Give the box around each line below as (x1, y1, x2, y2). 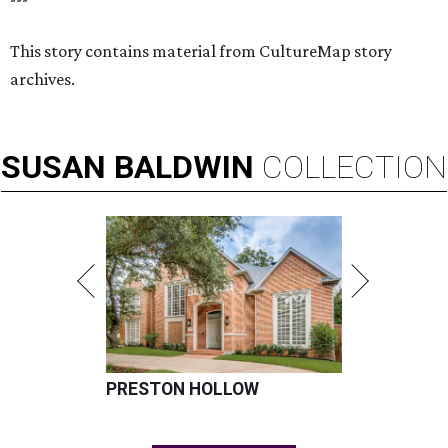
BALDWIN (114, 148, 254, 187)
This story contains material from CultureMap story (10, 41, 392, 62)
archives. (10, 69, 75, 90)
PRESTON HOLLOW (106, 379, 259, 400)
